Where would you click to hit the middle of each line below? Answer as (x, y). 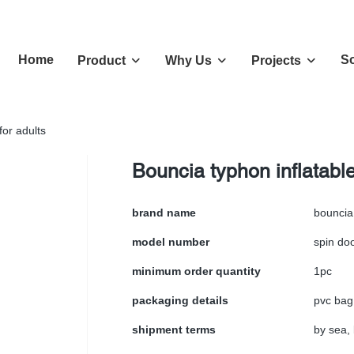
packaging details (180, 300)
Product (102, 60)
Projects (276, 60)
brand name (164, 213)
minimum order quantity (196, 271)
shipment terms (174, 330)
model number (171, 242)
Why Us (188, 60)
